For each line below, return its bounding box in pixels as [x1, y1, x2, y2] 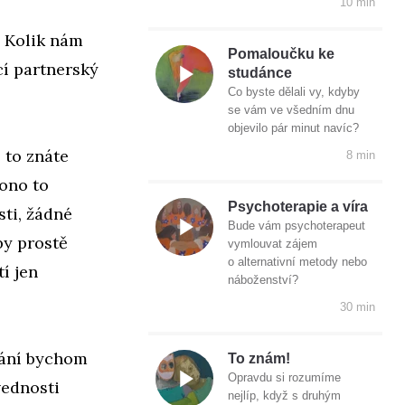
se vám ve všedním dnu [228, 103, 354, 118]
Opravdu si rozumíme [228, 371, 341, 385]
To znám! [228, 351, 290, 367]
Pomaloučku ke [228, 46, 334, 62]
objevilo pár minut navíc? [228, 121, 359, 136]
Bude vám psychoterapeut [228, 219, 365, 233]
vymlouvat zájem [228, 237, 317, 251]
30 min [340, 300, 375, 315]
